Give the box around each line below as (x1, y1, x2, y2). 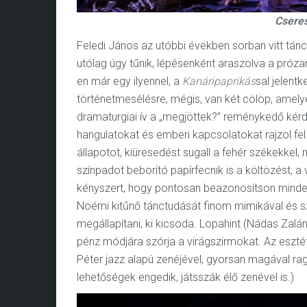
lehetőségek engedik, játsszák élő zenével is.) (77, 271, 294, 284)
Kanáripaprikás (182, 75, 256, 88)
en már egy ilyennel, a (77, 75, 182, 88)
